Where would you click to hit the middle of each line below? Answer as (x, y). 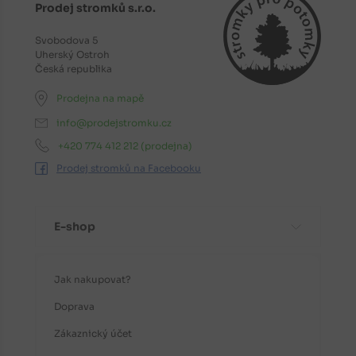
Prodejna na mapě (100, 98)
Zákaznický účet (93, 334)
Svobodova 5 (66, 40)
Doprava (74, 307)
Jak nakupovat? (93, 280)
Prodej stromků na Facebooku (129, 168)
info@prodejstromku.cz (114, 122)
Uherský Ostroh (72, 54)
